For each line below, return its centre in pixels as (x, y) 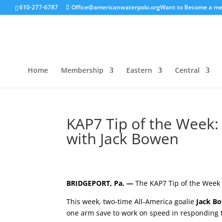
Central (187, 70)
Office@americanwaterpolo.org (116, 7)
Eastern (139, 70)
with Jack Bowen (123, 139)
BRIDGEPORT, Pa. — (101, 183)
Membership (82, 70)
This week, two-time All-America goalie (132, 201)
